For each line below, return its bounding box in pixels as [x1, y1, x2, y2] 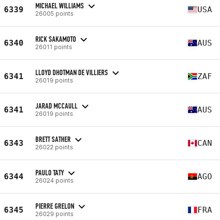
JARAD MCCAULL [35, 101, 78, 110]
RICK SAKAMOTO [35, 34, 76, 44]
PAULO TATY [35, 167, 64, 177]
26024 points [35, 176, 74, 184]
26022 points [35, 143, 73, 151]
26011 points [35, 43, 72, 51]
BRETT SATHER [35, 134, 71, 144]
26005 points [35, 9, 74, 17]
